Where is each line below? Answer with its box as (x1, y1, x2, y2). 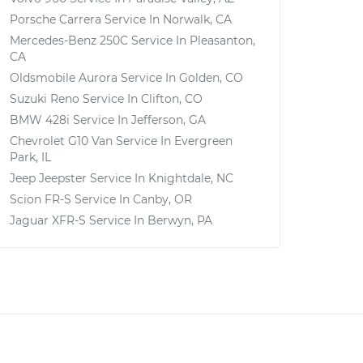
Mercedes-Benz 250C (10, 33, 128, 48)
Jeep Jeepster (10, 171, 87, 186)
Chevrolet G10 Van (10, 134, 113, 148)
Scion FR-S (10, 192, 71, 207)
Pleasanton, (190, 33, 255, 48)
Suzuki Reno (10, 92, 79, 106)
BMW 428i (10, 113, 70, 127)
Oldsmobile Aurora (10, 70, 117, 85)
